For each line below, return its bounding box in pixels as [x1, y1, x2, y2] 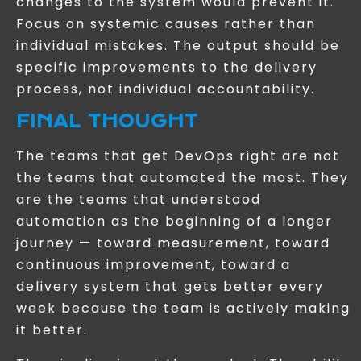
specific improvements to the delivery [16, 57, 317, 77]
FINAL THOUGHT [16, 111, 198, 132]
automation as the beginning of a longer [16, 212, 333, 231]
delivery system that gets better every [16, 277, 324, 297]
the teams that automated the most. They [16, 168, 349, 188]
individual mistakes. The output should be [16, 35, 340, 55]
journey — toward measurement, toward [16, 234, 330, 253]
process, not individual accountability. [16, 79, 315, 98]
